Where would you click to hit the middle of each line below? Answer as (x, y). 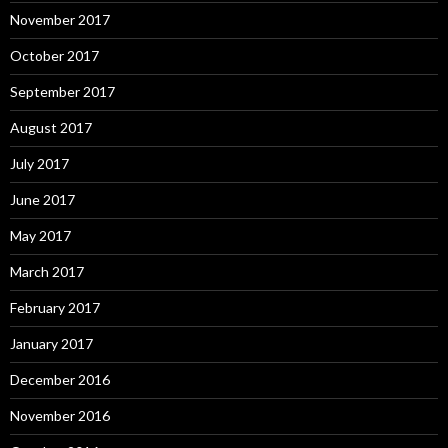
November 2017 (60, 19)
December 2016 (60, 379)
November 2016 (60, 415)
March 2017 (47, 271)
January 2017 (51, 343)
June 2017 (42, 199)
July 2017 (39, 163)
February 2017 (55, 307)
